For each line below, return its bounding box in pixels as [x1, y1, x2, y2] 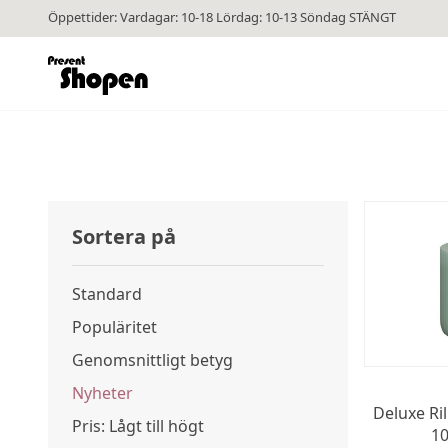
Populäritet [72, 316, 157, 338]
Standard [72, 283, 142, 305]
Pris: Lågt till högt [72, 415, 204, 437]
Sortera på [72, 223, 176, 250]
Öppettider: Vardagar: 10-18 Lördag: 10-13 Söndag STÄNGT [48, 8, 396, 26]
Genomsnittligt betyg [72, 349, 233, 371]
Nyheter [72, 382, 133, 404]
